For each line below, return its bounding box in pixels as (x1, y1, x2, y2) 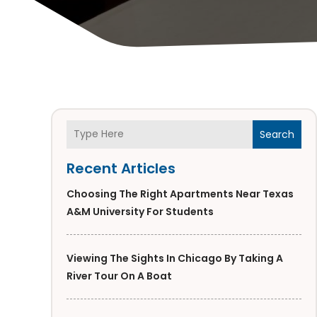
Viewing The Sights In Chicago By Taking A (67, 250, 283, 265)
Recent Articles (67, 158, 175, 178)
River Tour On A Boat (67, 268, 172, 283)
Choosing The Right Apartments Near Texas (67, 186, 294, 201)
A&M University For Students (67, 204, 214, 219)
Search (260, 127, 295, 142)
